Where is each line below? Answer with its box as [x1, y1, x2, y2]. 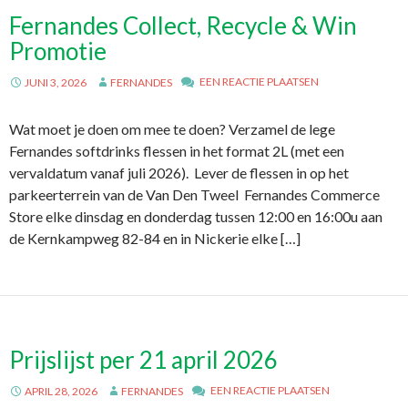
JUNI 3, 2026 [25, 76, 87, 89]
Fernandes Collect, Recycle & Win [9, 11, 357, 40]
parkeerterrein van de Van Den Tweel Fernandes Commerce [9, 186, 380, 203]
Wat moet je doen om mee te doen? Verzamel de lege [9, 120, 335, 138]
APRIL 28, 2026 [25, 384, 97, 398]
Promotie [9, 36, 107, 66]
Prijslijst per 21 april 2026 [9, 345, 278, 374]
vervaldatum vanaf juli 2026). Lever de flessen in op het [9, 164, 349, 181]
